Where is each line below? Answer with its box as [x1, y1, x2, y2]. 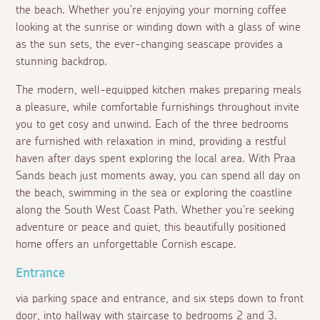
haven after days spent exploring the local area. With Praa [16, 153, 296, 165]
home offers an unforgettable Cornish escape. [16, 239, 237, 251]
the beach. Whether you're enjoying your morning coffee [16, 4, 287, 16]
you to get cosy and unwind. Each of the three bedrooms [16, 119, 289, 131]
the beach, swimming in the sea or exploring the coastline [16, 187, 293, 199]
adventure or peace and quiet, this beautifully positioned [16, 221, 286, 234]
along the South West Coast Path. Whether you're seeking [16, 204, 295, 216]
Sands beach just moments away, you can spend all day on [16, 170, 301, 182]
